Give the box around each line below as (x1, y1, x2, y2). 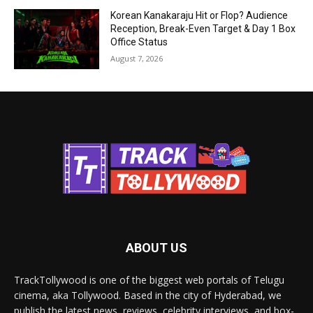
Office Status (110, 36, 168, 48)
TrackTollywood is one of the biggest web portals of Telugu (14, 272, 284, 286)
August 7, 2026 (110, 53, 163, 64)
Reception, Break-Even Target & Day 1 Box (110, 23, 296, 35)
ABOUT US (126, 240, 187, 255)
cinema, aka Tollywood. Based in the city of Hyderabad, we (14, 288, 282, 302)
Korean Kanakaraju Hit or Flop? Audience (110, 10, 289, 22)
